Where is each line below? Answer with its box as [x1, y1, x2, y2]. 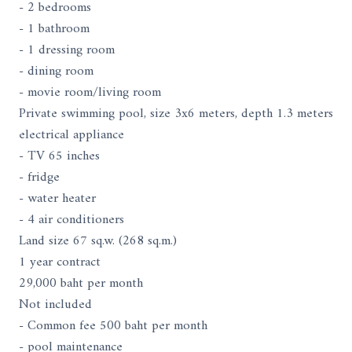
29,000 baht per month [19, 271, 143, 295]
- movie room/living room [19, 80, 161, 104]
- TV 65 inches [19, 144, 100, 168]
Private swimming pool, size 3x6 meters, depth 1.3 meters [19, 101, 333, 126]
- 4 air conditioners [19, 207, 124, 232]
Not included [19, 292, 92, 317]
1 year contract [19, 250, 101, 274]
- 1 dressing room [19, 38, 115, 62]
